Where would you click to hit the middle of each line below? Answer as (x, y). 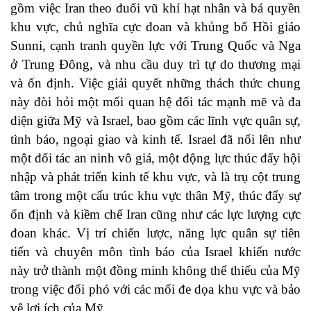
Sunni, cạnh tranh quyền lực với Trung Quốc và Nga (155, 46)
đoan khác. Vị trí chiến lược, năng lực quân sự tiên (155, 233)
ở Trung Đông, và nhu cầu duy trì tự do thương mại (155, 65)
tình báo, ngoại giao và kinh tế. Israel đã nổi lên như (155, 140)
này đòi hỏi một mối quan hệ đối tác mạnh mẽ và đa (155, 102)
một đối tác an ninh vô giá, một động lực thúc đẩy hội (155, 158)
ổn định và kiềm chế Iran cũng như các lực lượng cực (155, 215)
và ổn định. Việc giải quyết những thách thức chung (155, 83)
